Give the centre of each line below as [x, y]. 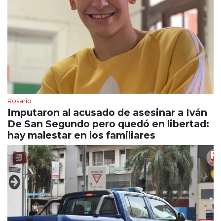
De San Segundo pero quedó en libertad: [108, 124]
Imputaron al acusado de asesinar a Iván [107, 113]
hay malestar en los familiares [81, 135]
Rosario [19, 101]
